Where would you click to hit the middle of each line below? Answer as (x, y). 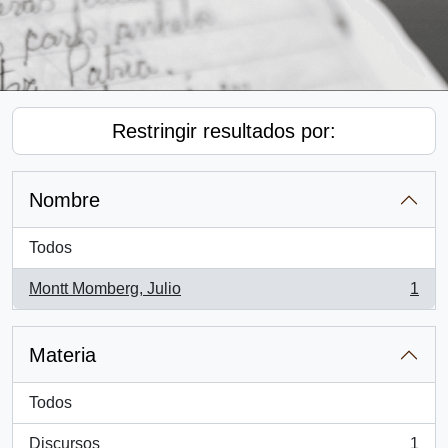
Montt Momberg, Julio (105, 288)
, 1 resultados (75, 299)
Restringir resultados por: (224, 131)
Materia (62, 355)
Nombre (64, 200)
